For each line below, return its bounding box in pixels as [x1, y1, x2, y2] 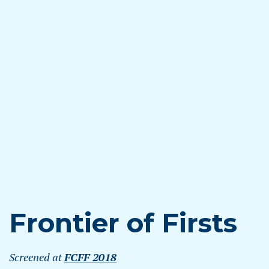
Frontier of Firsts [9, 207, 237, 239]
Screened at [9, 250, 64, 264]
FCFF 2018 [64, 250, 116, 264]
